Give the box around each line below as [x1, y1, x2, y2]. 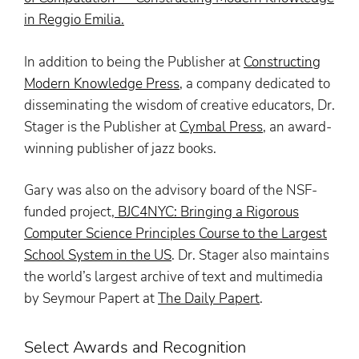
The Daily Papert [158, 289, 260, 309]
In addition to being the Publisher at [24, 52, 244, 71]
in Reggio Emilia [24, 10, 121, 30]
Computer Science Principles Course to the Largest [24, 224, 327, 244]
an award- [266, 117, 332, 136]
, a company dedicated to [179, 74, 330, 93]
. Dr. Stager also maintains [171, 246, 329, 265]
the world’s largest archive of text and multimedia [24, 268, 323, 287]
